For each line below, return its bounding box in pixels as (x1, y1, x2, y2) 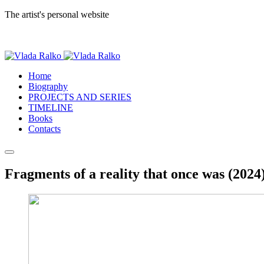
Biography (28, 81, 68, 91)
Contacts (28, 124, 61, 134)
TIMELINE (28, 103, 73, 113)
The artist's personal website (5, 9, 109, 19)
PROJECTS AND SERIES (28, 92, 131, 102)
